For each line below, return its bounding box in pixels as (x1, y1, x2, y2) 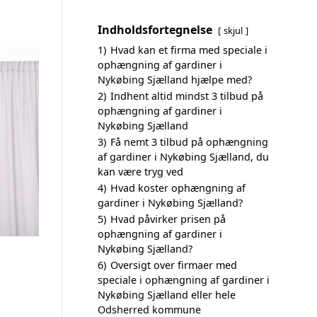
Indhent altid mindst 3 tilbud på (110, 89, 263, 103)
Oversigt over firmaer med (110, 258, 237, 272)
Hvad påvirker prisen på (110, 212, 226, 226)
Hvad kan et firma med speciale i (110, 43, 267, 57)
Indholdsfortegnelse (98, 22, 212, 38)
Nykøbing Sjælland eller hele (98, 288, 236, 301)
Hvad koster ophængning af (110, 181, 246, 195)
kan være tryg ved (98, 165, 183, 178)
